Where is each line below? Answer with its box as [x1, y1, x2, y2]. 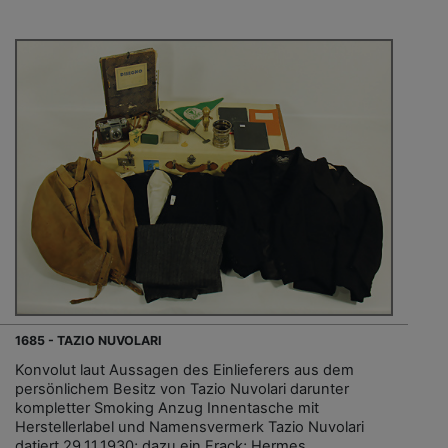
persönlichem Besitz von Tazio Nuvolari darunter [15, 380, 349, 399]
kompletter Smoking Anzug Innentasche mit [15, 399, 319, 418]
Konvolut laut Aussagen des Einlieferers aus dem [15, 361, 354, 380]
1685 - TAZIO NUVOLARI [15, 333, 162, 349]
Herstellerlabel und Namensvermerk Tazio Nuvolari [15, 418, 364, 437]
